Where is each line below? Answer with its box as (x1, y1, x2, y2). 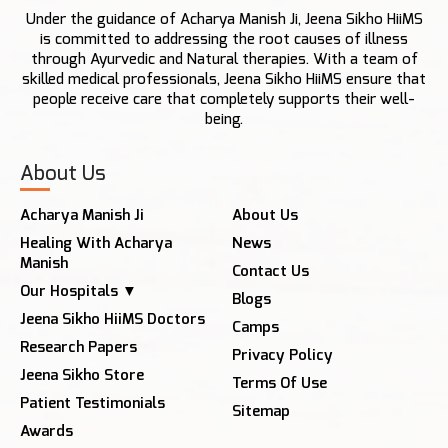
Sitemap (231, 404, 290, 419)
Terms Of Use (231, 376, 327, 391)
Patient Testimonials (20, 396, 165, 411)
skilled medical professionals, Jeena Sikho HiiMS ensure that (22, 72, 426, 87)
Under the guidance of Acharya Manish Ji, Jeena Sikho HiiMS (25, 12, 423, 27)
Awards (20, 424, 73, 439)
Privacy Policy (231, 348, 333, 363)
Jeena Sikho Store (20, 368, 144, 383)
